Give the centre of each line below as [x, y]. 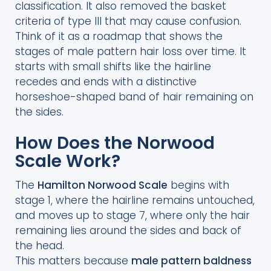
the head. [40, 245]
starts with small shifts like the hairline [113, 66]
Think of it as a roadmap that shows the [119, 36]
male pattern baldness [191, 260]
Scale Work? [68, 161]
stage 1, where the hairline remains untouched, [135, 200]
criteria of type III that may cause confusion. [128, 21]
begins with [198, 185]
